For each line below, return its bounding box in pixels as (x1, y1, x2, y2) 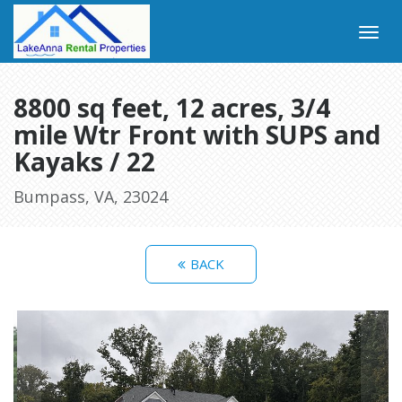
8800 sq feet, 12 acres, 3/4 (13, 91, 330, 125)
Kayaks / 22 (13, 144, 155, 179)
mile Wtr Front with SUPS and (13, 118, 380, 152)
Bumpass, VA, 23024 (13, 186, 168, 207)
